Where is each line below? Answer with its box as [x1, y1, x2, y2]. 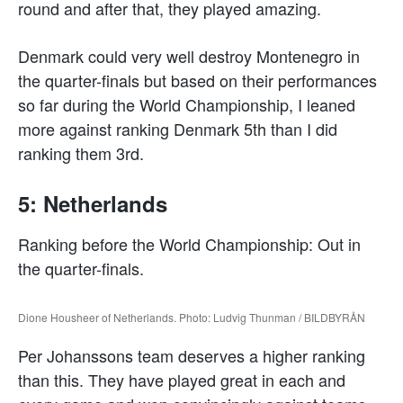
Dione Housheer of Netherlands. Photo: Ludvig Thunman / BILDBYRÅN [18, 309, 365, 325]
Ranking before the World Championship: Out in [18, 231, 361, 255]
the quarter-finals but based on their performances [18, 67, 377, 92]
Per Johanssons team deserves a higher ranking [18, 343, 365, 367]
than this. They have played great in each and [18, 367, 345, 391]
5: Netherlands [18, 187, 167, 219]
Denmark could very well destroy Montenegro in [18, 43, 360, 67]
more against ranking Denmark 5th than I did [18, 116, 337, 140]
